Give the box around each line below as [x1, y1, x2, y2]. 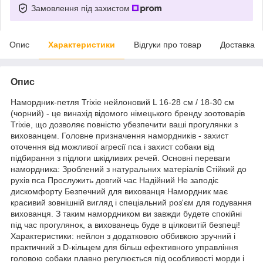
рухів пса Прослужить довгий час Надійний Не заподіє [11, 175, 218, 185]
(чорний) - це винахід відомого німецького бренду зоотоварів [11, 108, 245, 118]
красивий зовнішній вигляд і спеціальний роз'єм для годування [11, 197, 252, 207]
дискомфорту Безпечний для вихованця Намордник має [11, 186, 228, 196]
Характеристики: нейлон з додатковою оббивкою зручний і [11, 231, 235, 241]
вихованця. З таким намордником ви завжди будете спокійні [11, 208, 242, 218]
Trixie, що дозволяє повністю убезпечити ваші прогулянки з [11, 119, 238, 129]
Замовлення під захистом [31, 3, 132, 13]
